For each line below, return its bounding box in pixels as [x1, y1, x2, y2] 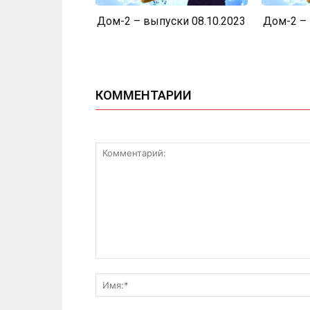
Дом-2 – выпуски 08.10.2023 [97, 14, 246, 28]
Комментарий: [95, 259, 162, 271]
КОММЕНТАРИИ [95, 87, 192, 102]
